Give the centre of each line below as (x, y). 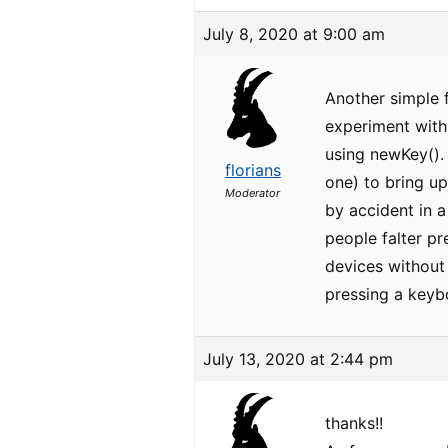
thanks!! (354, 423)
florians (252, 170)
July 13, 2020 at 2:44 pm (298, 359)
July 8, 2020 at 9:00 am (294, 34)
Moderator (253, 193)
